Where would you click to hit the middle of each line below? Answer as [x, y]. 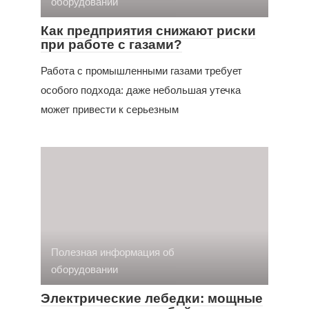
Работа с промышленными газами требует [141, 70]
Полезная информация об [113, 252]
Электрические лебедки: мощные [152, 298]
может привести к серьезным [110, 109]
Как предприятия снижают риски [148, 30]
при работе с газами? [111, 44]
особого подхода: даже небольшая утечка [141, 90]
